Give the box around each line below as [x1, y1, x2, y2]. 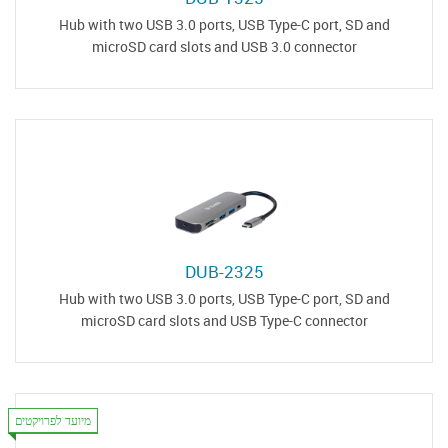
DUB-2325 [184, 260, 264, 283]
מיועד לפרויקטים [15, 412, 91, 428]
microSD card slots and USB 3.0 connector [91, 37, 357, 56]
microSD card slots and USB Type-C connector [80, 311, 368, 330]
